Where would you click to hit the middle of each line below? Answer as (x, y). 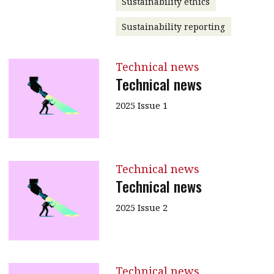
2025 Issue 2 (141, 207)
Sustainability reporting (173, 26)
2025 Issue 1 (141, 105)
